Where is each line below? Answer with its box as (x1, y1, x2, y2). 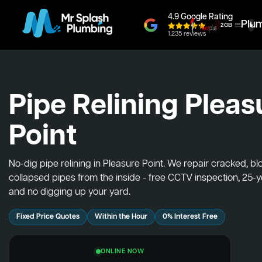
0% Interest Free (163, 212, 218, 222)
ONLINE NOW (101, 247, 144, 256)
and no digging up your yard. (9, 186, 130, 199)
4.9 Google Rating (168, 11, 233, 23)
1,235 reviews (168, 29, 206, 39)
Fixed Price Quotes (16, 212, 80, 222)
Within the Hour (95, 212, 147, 222)
